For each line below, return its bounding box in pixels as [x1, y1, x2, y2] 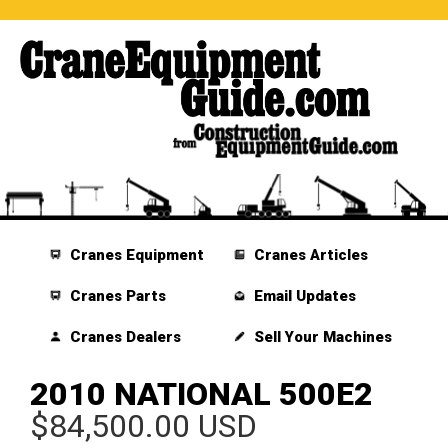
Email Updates [249, 287, 356, 306]
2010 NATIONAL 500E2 [30, 375, 373, 414]
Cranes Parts [66, 287, 167, 306]
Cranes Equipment [66, 246, 205, 265]
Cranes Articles [249, 246, 368, 265]
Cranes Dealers [66, 328, 182, 347]
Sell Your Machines [249, 328, 392, 347]
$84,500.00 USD [30, 407, 257, 446]
